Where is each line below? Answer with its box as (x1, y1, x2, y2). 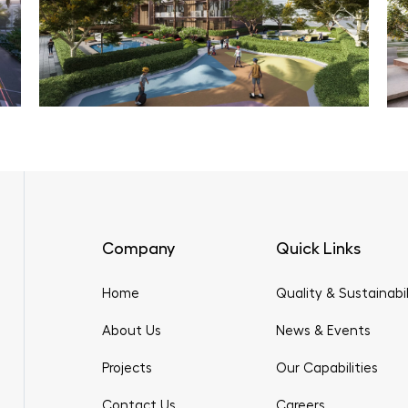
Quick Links (275, 240, 361, 257)
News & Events (275, 323, 371, 338)
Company (101, 240, 175, 257)
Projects (101, 361, 152, 375)
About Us (101, 323, 161, 338)
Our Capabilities (275, 361, 378, 375)
